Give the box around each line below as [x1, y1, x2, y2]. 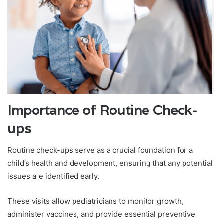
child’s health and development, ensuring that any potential [7, 158, 213, 168]
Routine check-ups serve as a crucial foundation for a [7, 146, 193, 155]
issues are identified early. [7, 171, 99, 181]
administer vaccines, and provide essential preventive [7, 209, 195, 219]
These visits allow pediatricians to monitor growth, [7, 196, 184, 206]
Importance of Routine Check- [7, 101, 197, 119]
